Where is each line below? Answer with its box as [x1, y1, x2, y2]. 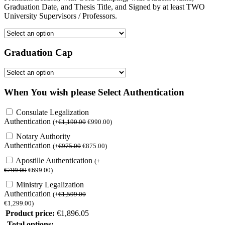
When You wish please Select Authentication [4, 86, 184, 97]
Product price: [6, 209, 55, 218]
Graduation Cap [4, 47, 73, 58]
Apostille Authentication [16, 156, 94, 165]
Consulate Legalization [16, 108, 89, 117]
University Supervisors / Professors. [4, 11, 117, 20]
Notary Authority [16, 132, 70, 141]
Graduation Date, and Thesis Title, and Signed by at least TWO [4, 2, 205, 11]
